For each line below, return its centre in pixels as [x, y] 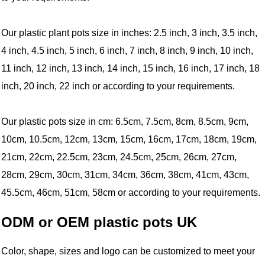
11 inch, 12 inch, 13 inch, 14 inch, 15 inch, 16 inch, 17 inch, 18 [131, 68]
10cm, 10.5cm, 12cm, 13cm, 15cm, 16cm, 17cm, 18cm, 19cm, [129, 139]
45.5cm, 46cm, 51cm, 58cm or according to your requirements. [131, 192]
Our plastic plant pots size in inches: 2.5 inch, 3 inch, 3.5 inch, [130, 33]
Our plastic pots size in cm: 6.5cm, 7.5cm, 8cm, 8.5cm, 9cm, [125, 121]
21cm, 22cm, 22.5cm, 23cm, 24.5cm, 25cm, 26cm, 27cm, [119, 157]
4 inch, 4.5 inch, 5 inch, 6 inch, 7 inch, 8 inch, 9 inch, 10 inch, [127, 50]
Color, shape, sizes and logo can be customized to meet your [128, 251]
